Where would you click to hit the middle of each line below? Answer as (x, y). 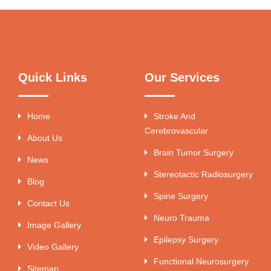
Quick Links (53, 77)
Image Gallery (54, 225)
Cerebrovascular (176, 130)
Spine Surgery (181, 196)
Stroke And (175, 116)
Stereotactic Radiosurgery (203, 174)
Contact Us (48, 203)
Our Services (182, 77)
